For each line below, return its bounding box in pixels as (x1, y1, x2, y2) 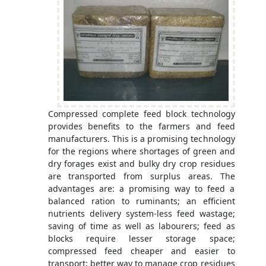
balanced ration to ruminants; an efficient (47, 195, 235, 207)
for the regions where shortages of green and (47, 145, 235, 157)
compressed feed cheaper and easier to (47, 245, 235, 256)
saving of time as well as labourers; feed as (47, 220, 235, 232)
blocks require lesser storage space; (47, 232, 235, 244)
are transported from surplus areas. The (47, 170, 235, 182)
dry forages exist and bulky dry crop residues (47, 157, 235, 169)
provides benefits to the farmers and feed (47, 120, 235, 132)
